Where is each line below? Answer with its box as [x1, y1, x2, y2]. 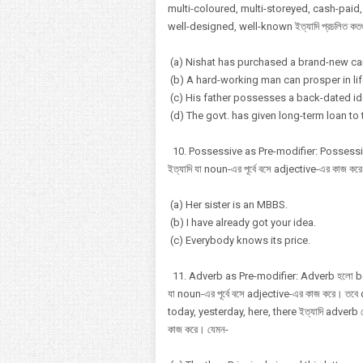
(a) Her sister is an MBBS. [168, 199, 288, 211]
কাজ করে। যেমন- [168, 323, 228, 335]
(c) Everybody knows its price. [168, 234, 310, 246]
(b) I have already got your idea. [168, 216, 316, 228]
